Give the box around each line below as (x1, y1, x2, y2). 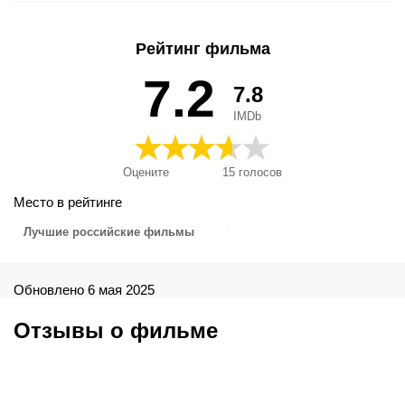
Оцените (123, 165, 169, 180)
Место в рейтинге (14, 194, 122, 211)
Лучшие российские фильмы (24, 224, 198, 239)
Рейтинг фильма (135, 40, 270, 59)
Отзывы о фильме (14, 318, 218, 344)
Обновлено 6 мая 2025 (14, 282, 155, 298)
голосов (235, 165, 282, 180)
